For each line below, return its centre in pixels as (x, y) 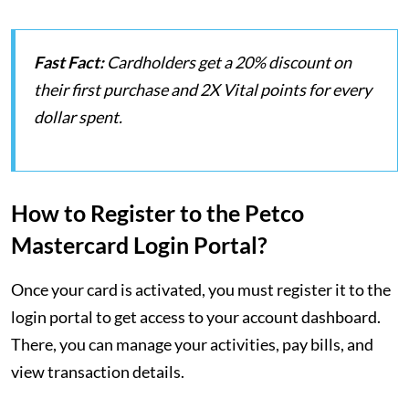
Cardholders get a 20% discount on (228, 62)
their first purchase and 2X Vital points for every (203, 89)
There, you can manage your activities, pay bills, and (192, 344)
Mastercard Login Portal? (139, 245)
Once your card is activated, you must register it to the (201, 289)
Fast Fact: (69, 62)
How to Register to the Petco (157, 213)
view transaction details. (98, 372)
